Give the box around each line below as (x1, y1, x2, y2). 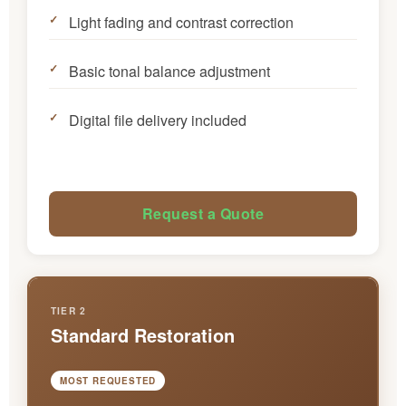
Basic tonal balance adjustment (69, 60, 270, 82)
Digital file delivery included (69, 109, 246, 130)
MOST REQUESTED (60, 373, 157, 387)
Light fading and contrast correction (69, 11, 294, 33)
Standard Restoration (51, 321, 235, 348)
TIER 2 (51, 304, 87, 317)
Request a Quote (141, 202, 265, 224)
